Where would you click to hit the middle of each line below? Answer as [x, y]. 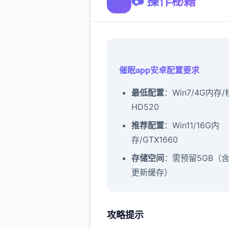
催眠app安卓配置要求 [159, 70]
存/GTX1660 [155, 140]
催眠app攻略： [147, 217]
